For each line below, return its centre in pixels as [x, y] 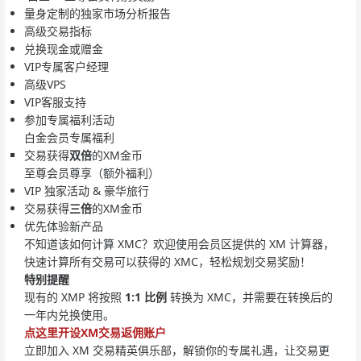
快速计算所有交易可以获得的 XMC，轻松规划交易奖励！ [168, 261]
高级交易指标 [58, 31]
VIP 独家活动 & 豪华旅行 [87, 190]
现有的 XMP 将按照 [75, 297]
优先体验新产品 [64, 226]
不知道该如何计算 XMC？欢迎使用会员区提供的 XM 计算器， [179, 243]
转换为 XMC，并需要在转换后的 [250, 297]
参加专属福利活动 [69, 119]
